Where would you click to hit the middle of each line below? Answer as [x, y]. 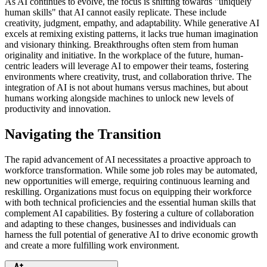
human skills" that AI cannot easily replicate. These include [116, 12]
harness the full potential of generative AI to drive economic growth [131, 234]
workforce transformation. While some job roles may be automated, [131, 170]
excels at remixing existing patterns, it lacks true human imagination [131, 33]
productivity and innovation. [58, 108]
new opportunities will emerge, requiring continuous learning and [127, 181]
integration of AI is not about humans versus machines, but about [126, 87]
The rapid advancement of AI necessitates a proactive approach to [128, 159]
